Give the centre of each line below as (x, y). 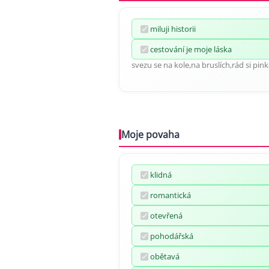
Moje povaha (150, 134)
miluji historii (173, 29)
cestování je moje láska (191, 49)
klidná (161, 175)
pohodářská (172, 236)
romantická (171, 195)
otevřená (166, 216)
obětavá (165, 256)
